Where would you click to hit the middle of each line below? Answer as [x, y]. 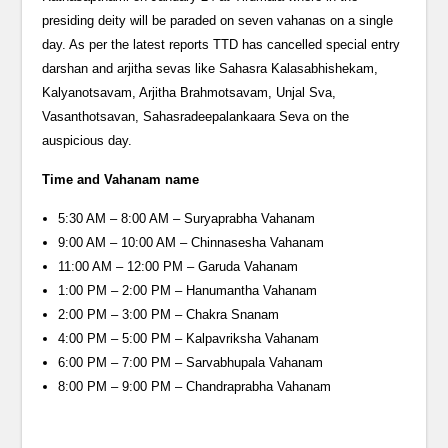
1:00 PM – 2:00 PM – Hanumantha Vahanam [188, 291]
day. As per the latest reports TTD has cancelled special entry [221, 45]
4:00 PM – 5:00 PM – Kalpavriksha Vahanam [189, 339]
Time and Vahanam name [121, 180]
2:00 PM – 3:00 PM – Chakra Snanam [169, 315]
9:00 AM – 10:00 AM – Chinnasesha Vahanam [191, 243]
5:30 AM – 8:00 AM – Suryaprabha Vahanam [187, 219]
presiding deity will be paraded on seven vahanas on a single [218, 21]
